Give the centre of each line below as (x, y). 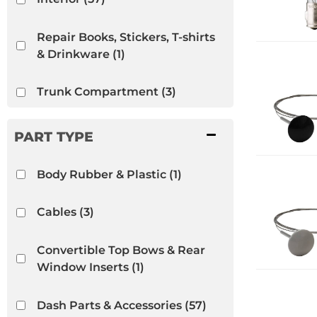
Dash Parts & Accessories (109, 305)
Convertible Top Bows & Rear (121, 250)
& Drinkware (73, 54)
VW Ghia (62, 168)
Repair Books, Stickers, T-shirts (126, 37)
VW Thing (65, 206)
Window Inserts (82, 267)
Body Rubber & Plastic (101, 174)
